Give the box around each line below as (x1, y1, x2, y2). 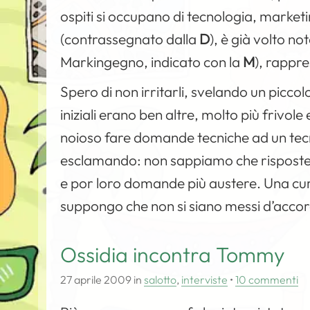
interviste (181, 273, 228, 286)
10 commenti (235, 273, 299, 286)
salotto (144, 273, 177, 286)
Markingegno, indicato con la (60, 53, 244, 71)
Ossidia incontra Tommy (60, 241, 286, 268)
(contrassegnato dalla (60, 30, 200, 48)
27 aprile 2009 (60, 273, 132, 286)
